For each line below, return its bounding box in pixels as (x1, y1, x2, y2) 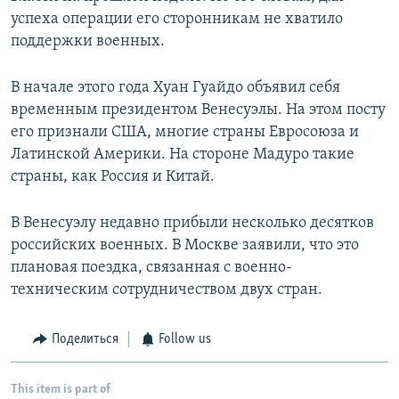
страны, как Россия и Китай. (11, 168, 215, 186)
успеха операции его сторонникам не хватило (11, 11, 343, 28)
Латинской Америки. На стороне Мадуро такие (11, 146, 354, 164)
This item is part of (11, 382, 110, 396)
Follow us (159, 332, 211, 347)
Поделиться (51, 332, 118, 347)
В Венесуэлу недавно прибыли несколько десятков (11, 215, 374, 232)
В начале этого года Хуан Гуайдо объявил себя (11, 79, 340, 97)
